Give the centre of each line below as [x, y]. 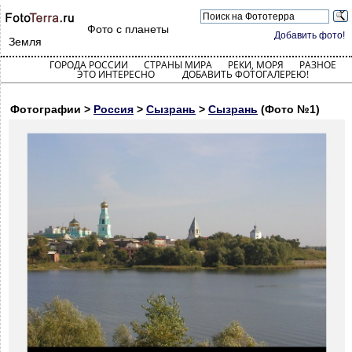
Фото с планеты [128, 29]
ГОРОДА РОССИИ [88, 65]
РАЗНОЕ [317, 65]
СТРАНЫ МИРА [178, 65]
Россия [114, 109]
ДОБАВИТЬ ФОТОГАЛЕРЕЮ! [245, 74]
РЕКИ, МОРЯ [255, 65]
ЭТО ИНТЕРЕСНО [115, 74]
